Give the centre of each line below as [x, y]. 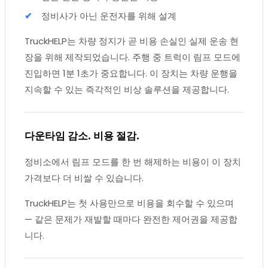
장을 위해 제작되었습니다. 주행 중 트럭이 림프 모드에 [133, 57]
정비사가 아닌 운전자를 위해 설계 [109, 16]
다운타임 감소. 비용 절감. [82, 135]
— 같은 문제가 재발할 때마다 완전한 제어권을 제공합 [131, 219]
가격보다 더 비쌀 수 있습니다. [84, 178]
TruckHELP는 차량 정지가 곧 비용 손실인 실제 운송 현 [132, 41]
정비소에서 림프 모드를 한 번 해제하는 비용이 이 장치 [133, 162]
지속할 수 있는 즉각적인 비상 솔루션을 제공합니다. [127, 89]
